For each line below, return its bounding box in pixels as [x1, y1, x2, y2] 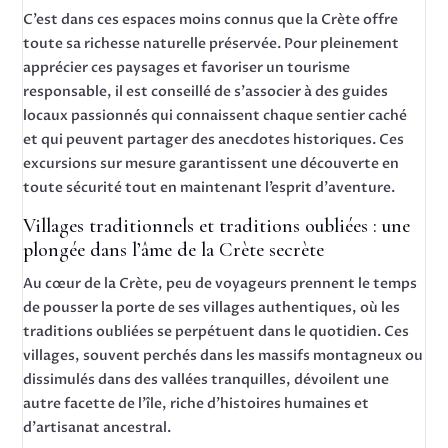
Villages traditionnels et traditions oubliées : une [23, 214, 411, 238]
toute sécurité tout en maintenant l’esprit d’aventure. [23, 178, 396, 197]
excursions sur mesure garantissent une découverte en [23, 154, 400, 173]
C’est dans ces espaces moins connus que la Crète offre [23, 10, 399, 29]
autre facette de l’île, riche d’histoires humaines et [23, 394, 370, 413]
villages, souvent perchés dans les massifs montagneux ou [23, 346, 424, 365]
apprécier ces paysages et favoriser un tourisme [23, 58, 351, 77]
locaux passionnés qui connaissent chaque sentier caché [23, 106, 408, 125]
